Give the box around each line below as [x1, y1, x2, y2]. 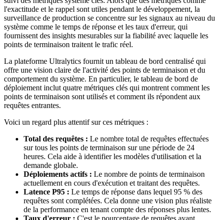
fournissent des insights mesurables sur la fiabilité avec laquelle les [4, 31, 208, 40]
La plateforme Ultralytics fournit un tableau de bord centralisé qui [4, 57, 206, 66]
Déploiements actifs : [24, 170, 92, 179]
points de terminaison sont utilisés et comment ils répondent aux [4, 92, 200, 101]
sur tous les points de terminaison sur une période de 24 [24, 143, 194, 152]
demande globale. [24, 161, 78, 170]
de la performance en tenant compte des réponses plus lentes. [24, 205, 211, 214]
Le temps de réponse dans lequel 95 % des [69, 188, 202, 196]
